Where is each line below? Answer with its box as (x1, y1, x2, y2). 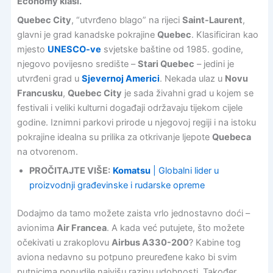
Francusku (16, 87, 63, 99)
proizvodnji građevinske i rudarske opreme (29, 180, 205, 191)
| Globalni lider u (150, 165, 219, 177)
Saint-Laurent (182, 14, 243, 26)
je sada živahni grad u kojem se (121, 87, 253, 99)
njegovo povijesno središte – (16, 58, 138, 69)
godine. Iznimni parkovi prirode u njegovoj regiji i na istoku (16, 116, 256, 128)
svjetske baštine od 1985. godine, (101, 43, 243, 55)
